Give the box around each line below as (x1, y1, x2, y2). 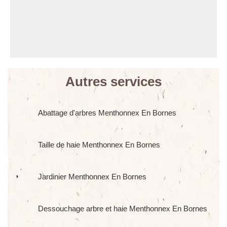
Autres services (65, 74, 162, 89)
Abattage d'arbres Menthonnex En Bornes (38, 108, 176, 117)
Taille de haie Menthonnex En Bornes (38, 140, 160, 149)
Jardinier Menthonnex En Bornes (38, 172, 146, 181)
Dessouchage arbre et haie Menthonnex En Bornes (38, 204, 207, 213)
